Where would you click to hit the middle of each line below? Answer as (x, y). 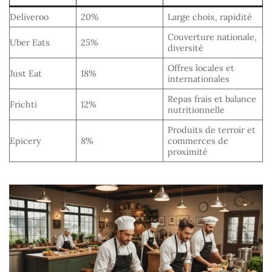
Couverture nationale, (212, 37)
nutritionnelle (196, 110)
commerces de (198, 141)
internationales (199, 79)
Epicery (25, 141)
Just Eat (26, 74)
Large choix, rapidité (210, 17)
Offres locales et (201, 68)
